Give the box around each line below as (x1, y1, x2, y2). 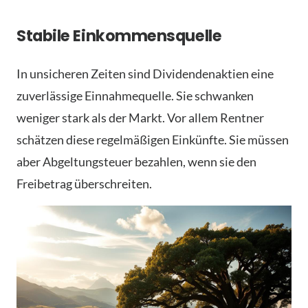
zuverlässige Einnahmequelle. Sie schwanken (16, 88, 254, 104)
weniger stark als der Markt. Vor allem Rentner (16, 110, 264, 126)
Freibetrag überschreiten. (16, 176, 152, 192)
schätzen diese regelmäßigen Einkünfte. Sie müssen (16, 132, 289, 148)
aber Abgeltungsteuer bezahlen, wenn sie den (16, 154, 256, 170)
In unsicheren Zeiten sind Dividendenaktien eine (16, 66, 274, 82)
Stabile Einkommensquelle (16, 25, 222, 47)
